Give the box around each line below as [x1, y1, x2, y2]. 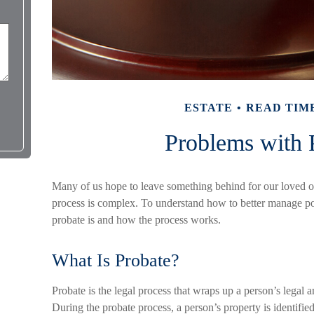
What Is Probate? [52, 250, 179, 271]
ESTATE [184, 102, 233, 114]
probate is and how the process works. [52, 214, 221, 226]
